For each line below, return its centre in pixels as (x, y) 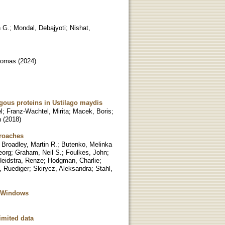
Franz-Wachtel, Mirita (38, 111)
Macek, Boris (92, 111)
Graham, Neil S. (38, 152)
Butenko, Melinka (87, 144)
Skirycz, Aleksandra (62, 168)
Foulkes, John (86, 152)
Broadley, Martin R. (29, 144)
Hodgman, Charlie (74, 160)
